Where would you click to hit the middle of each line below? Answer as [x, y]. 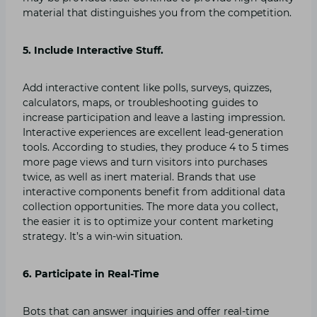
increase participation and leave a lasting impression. [154, 117]
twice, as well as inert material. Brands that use [139, 177]
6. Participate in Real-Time [91, 273]
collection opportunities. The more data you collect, [150, 206]
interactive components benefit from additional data [154, 191]
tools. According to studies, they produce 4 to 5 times [156, 147]
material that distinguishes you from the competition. [157, 12]
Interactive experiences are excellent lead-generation [153, 132]
